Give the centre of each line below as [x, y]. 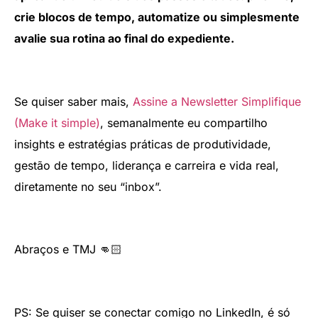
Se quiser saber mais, [73, 101]
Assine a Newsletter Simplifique [217, 101]
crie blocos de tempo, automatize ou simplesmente [157, 17]
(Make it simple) [57, 122]
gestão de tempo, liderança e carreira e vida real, [147, 165]
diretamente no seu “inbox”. [88, 186]
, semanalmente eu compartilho [184, 122]
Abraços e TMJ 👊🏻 [68, 250]
